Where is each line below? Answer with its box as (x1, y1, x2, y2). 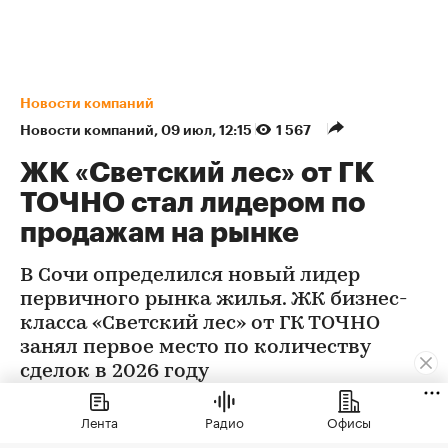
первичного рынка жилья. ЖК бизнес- (20, 290, 407, 311)
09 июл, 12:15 (161, 123, 255, 138)
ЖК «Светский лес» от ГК (20, 159, 374, 188)
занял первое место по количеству (20, 338, 370, 359)
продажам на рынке (20, 219, 299, 248)
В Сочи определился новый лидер (20, 266, 360, 287)
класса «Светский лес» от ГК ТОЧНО (20, 314, 380, 335)
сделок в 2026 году (20, 362, 209, 383)
